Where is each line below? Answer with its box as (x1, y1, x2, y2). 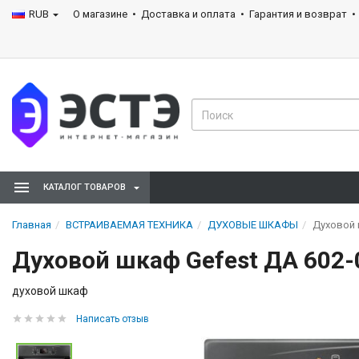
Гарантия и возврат (249, 8, 347, 20)
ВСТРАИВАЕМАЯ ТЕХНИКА (66, 218, 193, 231)
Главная (12, 218, 51, 231)
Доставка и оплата (141, 8, 236, 20)
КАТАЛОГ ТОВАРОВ (43, 181, 126, 192)
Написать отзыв (76, 313, 149, 325)
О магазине (73, 8, 127, 20)
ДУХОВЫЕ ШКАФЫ (208, 218, 298, 231)
